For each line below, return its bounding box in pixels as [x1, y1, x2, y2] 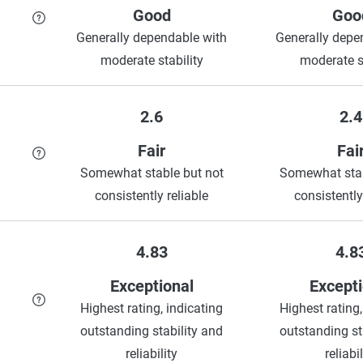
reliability [126, 345, 177, 361]
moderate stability [100, 52, 203, 68]
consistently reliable [95, 187, 208, 203]
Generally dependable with [76, 29, 227, 45]
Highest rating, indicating [80, 300, 223, 316]
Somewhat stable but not [79, 164, 224, 181]
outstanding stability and [80, 322, 223, 339]
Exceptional [109, 275, 194, 296]
